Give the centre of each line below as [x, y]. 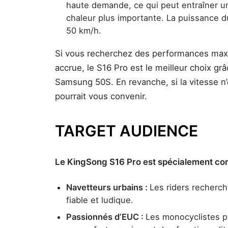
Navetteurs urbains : [108, 187]
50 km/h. [84, 31]
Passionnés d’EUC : [106, 217]
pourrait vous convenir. [101, 96]
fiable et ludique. [100, 200]
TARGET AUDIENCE [126, 131]
